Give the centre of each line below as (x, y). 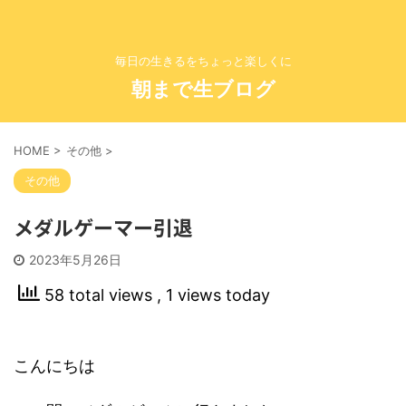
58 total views (98, 295)
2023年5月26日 (75, 260)
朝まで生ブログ (203, 89)
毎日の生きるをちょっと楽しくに (203, 61)
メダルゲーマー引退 (103, 227)
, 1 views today (213, 295)
